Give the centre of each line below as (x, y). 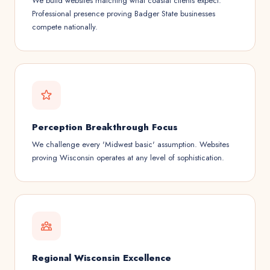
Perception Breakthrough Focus (105, 127)
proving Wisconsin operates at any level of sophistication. (128, 158)
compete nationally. (65, 27)
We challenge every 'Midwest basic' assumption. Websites (130, 144)
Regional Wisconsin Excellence (102, 258)
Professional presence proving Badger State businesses (124, 14)
